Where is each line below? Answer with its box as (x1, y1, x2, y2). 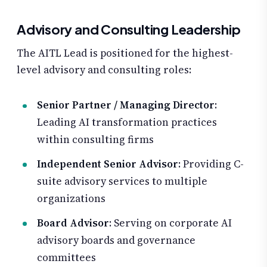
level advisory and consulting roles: (17, 62, 191, 77)
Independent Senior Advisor (37, 157, 178, 172)
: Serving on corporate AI (109, 216, 232, 231)
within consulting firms (37, 132, 154, 147)
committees (37, 250, 96, 265)
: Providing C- (178, 157, 244, 172)
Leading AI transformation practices (37, 115, 217, 130)
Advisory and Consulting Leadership (17, 20, 241, 38)
